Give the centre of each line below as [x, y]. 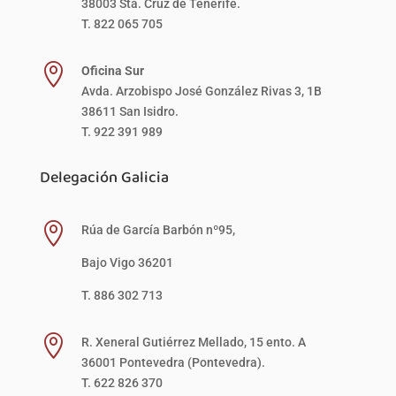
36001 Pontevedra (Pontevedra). [173, 362]
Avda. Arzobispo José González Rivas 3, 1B [201, 91]
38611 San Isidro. [129, 111]
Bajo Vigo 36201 [127, 262]
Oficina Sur [112, 70]
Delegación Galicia [104, 176]
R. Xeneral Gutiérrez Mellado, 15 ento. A [193, 342]
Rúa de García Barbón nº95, [159, 229]
